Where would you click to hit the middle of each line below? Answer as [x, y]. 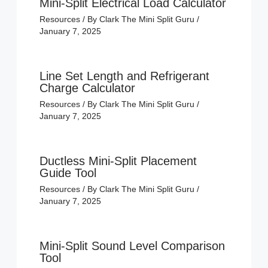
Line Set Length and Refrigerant [124, 76]
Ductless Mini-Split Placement [118, 161]
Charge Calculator [87, 88]
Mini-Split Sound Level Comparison [132, 246]
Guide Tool [68, 173]
